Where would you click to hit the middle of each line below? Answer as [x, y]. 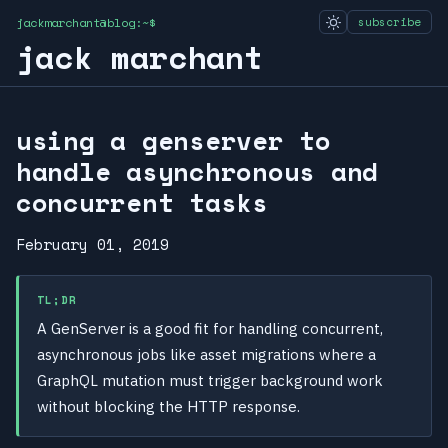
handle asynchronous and [197, 171]
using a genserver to [173, 140]
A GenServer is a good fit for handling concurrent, [210, 329]
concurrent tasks [142, 202]
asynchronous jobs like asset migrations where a [206, 355]
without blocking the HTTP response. [168, 407]
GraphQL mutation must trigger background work [210, 381]
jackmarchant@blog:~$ [86, 22]
